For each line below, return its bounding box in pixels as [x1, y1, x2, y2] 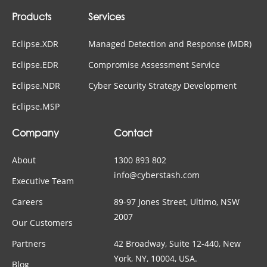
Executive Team [12, 175, 74, 187]
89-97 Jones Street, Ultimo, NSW [114, 196, 240, 207]
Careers [12, 196, 43, 207]
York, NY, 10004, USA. [114, 253, 198, 264]
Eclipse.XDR [12, 38, 58, 49]
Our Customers [12, 217, 73, 228]
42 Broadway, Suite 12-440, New [114, 238, 241, 249]
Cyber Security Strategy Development [88, 80, 237, 91]
